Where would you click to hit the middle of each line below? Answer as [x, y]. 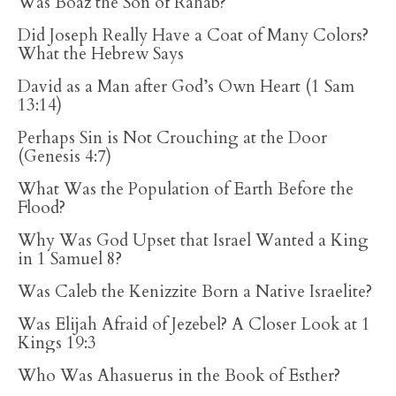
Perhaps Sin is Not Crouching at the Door [172, 138]
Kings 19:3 [57, 343]
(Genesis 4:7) [65, 156]
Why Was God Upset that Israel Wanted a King [193, 240]
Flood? [42, 208]
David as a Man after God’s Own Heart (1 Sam [186, 87]
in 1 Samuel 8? [70, 259]
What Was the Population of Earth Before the [186, 189]
